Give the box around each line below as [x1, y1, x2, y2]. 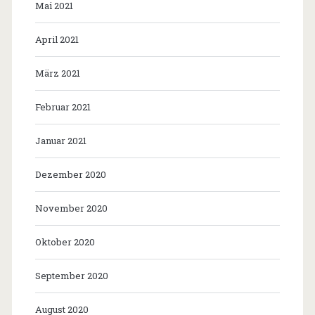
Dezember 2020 [34, 168, 106, 181]
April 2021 [34, 33, 79, 46]
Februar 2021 [34, 101, 91, 114]
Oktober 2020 [34, 236, 95, 249]
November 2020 [34, 202, 108, 215]
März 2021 [34, 67, 80, 80]
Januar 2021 [34, 134, 86, 148]
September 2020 [34, 269, 108, 283]
